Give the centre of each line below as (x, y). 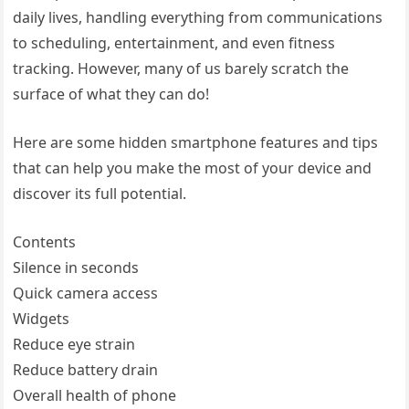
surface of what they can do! (111, 94)
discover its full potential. (100, 193)
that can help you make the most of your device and (193, 168)
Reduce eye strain (74, 344)
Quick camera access (86, 293)
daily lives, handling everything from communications (198, 17)
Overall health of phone (95, 395)
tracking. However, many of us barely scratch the (181, 68)
